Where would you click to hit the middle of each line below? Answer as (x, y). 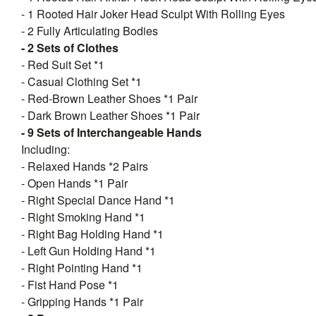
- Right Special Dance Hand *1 (98, 200)
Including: (45, 149)
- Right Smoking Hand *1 (83, 217)
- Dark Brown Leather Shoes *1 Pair (110, 115)
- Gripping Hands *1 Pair (82, 302)
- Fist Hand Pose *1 (70, 285)
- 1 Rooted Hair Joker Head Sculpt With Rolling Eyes (153, 14)
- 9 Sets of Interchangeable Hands (111, 132)
